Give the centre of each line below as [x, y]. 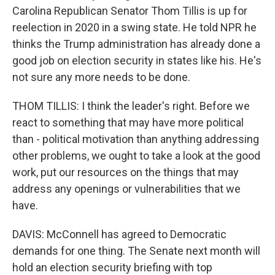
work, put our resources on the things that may [126, 172]
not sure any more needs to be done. [101, 77]
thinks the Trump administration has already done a [136, 44]
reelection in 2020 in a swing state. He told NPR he [134, 27]
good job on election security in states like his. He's [137, 60]
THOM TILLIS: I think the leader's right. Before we [131, 106]
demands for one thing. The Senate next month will [136, 250]
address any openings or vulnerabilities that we [126, 188]
